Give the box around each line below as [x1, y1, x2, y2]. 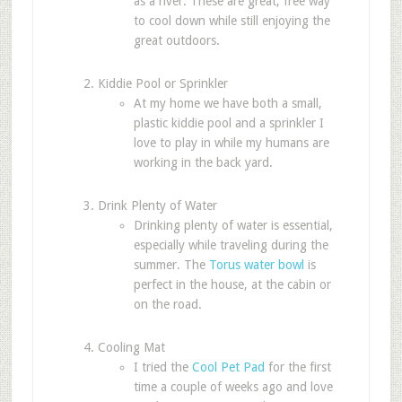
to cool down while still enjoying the [133, 13, 330, 28]
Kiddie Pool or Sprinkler [97, 76, 228, 91]
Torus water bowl [208, 258, 304, 272]
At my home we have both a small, [133, 96, 322, 110]
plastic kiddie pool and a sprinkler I [133, 116, 324, 130]
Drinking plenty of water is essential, [133, 218, 333, 232]
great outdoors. [133, 33, 220, 48]
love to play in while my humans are [133, 135, 329, 150]
